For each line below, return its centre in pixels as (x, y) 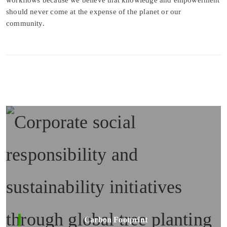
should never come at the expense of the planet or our (94, 11)
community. (25, 23)
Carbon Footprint (116, 219)
